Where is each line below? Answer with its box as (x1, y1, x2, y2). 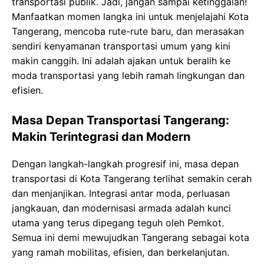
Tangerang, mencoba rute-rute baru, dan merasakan (12, 25, 244, 37)
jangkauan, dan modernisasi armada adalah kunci (12, 202, 231, 214)
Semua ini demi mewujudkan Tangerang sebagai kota (12, 232, 249, 243)
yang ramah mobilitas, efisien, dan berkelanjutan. (12, 246, 229, 258)
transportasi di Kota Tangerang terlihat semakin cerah (12, 173, 252, 184)
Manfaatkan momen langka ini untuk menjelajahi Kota (12, 11, 249, 22)
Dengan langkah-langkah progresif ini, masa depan (12, 158, 239, 170)
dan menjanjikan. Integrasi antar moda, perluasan (12, 187, 230, 199)
